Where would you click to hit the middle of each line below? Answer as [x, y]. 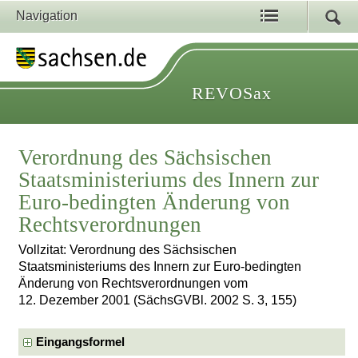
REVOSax [232, 93]
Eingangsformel [81, 342]
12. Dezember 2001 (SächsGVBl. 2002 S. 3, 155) [158, 300]
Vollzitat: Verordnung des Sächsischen [128, 250]
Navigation [47, 16]
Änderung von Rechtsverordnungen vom [133, 284]
